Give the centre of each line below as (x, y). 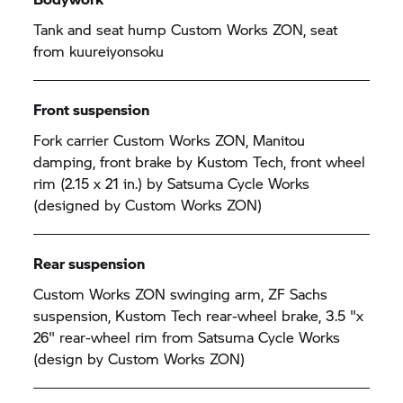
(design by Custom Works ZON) (139, 358)
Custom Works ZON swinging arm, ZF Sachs (181, 293)
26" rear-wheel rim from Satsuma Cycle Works (187, 336)
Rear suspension (90, 263)
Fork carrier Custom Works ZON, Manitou (170, 139)
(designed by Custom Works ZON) (152, 204)
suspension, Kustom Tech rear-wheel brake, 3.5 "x (199, 315)
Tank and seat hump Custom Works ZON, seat (186, 29)
